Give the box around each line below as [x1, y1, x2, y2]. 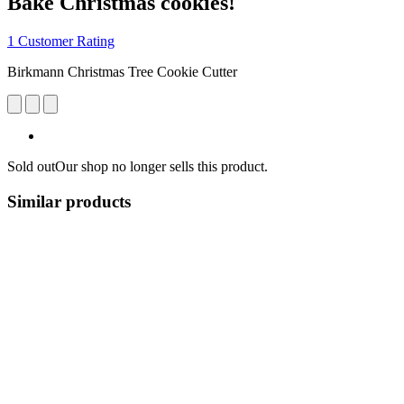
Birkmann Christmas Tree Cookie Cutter [7, 63, 237, 79]
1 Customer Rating [7, 32, 115, 49]
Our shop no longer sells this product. [55, 158, 268, 174]
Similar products [7, 191, 131, 211]
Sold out [7, 158, 55, 174]
